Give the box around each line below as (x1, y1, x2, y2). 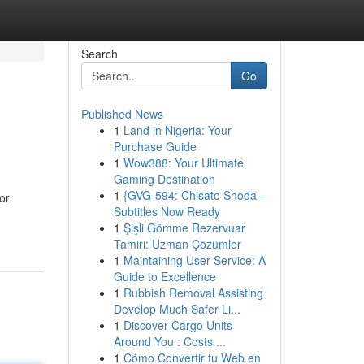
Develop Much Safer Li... (113, 301, 240, 317)
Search (80, 45, 118, 62)
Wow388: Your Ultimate (123, 154, 244, 171)
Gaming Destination (113, 171, 215, 187)
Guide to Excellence (113, 268, 216, 284)
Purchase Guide (113, 138, 197, 154)
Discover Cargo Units (123, 317, 232, 333)
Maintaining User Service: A (123, 252, 266, 268)
